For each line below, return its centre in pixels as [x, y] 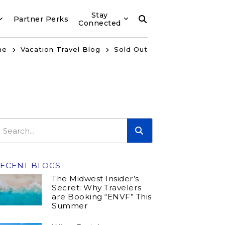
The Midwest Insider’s [95, 178]
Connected [100, 23]
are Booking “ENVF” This [102, 196]
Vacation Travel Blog [60, 49]
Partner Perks [41, 19]
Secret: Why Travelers [97, 187]
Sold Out [131, 49]
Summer [70, 205]
